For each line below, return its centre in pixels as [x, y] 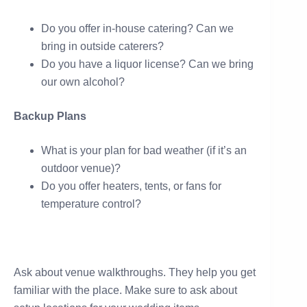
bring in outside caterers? [102, 46]
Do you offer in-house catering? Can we [137, 28]
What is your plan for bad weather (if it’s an [144, 150]
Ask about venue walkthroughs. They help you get [135, 272]
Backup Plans [50, 116]
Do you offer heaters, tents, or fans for [131, 186]
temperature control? [91, 204]
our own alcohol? [83, 82]
